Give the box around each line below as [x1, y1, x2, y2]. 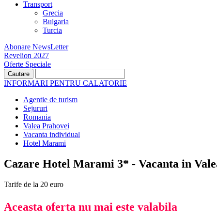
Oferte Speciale [4, 60, 51, 68]
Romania [23, 113, 51, 121]
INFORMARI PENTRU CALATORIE [4, 79, 127, 87]
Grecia [43, 9, 63, 17]
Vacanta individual [23, 130, 80, 139]
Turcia [43, 26, 62, 34]
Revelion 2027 [4, 51, 49, 60]
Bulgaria [43, 17, 69, 26]
